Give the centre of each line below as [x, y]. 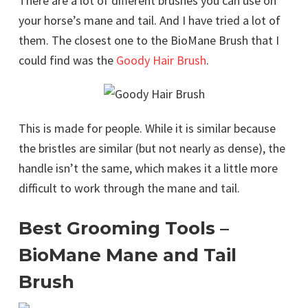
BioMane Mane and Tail [128, 255]
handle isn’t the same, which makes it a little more [148, 168]
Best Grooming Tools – [124, 229]
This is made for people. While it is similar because [147, 129]
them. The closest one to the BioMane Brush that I [149, 41]
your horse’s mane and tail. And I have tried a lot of [150, 21]
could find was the [66, 60]
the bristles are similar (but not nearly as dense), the [152, 148]
